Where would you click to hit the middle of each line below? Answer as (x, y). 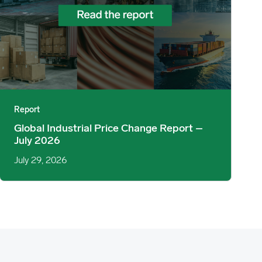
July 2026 (37, 141)
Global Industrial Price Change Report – (108, 129)
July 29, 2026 (40, 161)
